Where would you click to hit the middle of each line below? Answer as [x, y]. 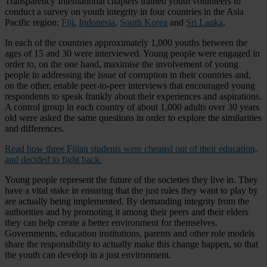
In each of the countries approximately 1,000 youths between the [126, 42]
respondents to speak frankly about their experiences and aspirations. [133, 96]
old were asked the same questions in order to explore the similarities [133, 117]
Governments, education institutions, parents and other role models [130, 233]
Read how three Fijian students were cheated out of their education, [131, 148]
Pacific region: [33, 22]
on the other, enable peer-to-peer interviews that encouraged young [130, 85]
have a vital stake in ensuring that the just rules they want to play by [131, 190]
